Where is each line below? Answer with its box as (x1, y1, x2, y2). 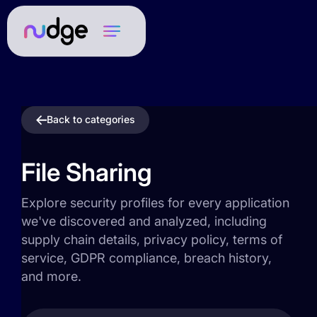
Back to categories (47, 113, 135, 125)
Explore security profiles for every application (21, 195, 289, 210)
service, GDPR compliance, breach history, (21, 250, 272, 265)
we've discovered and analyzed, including (21, 214, 267, 229)
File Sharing (21, 157, 152, 187)
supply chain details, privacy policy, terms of (21, 232, 282, 247)
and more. (21, 269, 81, 284)
